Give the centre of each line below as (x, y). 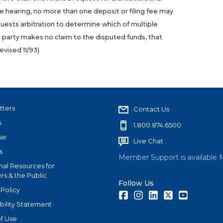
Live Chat (148, 141)
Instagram (159, 194)
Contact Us (151, 109)
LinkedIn (171, 194)
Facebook (145, 194)
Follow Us (136, 183)
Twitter (184, 194)
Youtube (202, 194)
